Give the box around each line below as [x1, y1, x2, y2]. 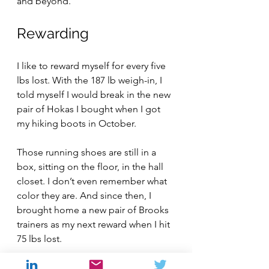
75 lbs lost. [17, 233, 62, 244]
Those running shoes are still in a [17, 147, 159, 158]
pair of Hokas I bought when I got [17, 103, 163, 115]
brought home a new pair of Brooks [17, 204, 171, 216]
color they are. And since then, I [17, 190, 154, 201]
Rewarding [17, 25, 89, 42]
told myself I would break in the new [17, 89, 173, 100]
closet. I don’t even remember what [17, 175, 169, 187]
